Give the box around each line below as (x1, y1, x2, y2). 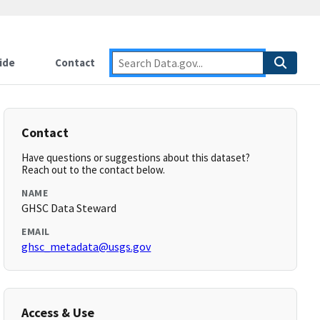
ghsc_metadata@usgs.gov (21, 239, 151, 254)
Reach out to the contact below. (21, 163, 166, 176)
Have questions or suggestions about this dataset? (21, 151, 251, 164)
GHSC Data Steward (21, 201, 117, 215)
